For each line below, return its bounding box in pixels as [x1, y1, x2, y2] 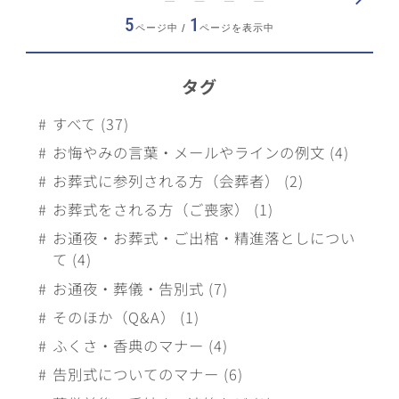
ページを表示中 [199, 21, 275, 34]
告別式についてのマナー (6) [53, 363, 243, 386]
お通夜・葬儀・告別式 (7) [53, 277, 228, 299]
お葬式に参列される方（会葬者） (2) [53, 170, 304, 192]
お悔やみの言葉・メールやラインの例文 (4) [53, 141, 349, 163]
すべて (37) [53, 112, 130, 134]
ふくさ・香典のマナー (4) [53, 335, 228, 357]
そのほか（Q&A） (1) [53, 305, 199, 328]
